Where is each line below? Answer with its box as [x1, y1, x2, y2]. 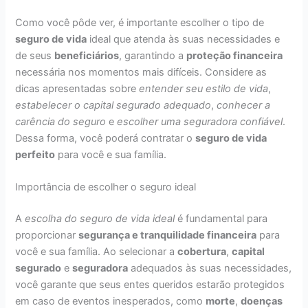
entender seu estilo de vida [139, 82, 269, 95]
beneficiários [54, 49, 120, 62]
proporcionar [15, 229, 79, 242]
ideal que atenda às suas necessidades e [87, 32, 280, 45]
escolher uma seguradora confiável [117, 115, 283, 128]
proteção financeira [186, 49, 283, 62]
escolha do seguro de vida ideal [25, 212, 175, 225]
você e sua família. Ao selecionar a [15, 245, 178, 258]
